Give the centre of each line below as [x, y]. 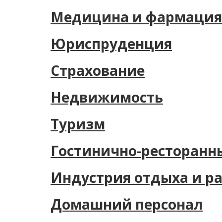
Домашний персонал [127, 204]
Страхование [98, 70]
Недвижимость [107, 97]
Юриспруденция [111, 44]
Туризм [78, 124]
